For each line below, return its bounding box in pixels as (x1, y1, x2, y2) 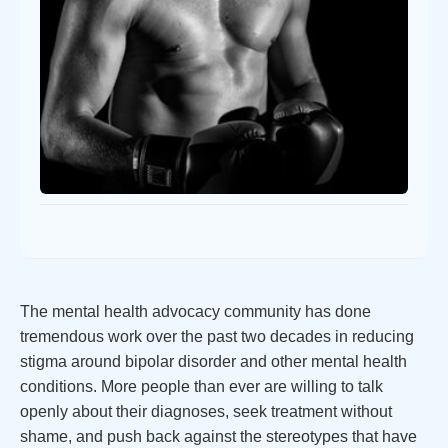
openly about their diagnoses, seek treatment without (20, 403, 392, 420)
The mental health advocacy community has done (20, 303, 371, 320)
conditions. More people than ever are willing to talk (20, 378, 383, 395)
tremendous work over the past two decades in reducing (20, 328, 414, 345)
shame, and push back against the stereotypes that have (20, 428, 417, 445)
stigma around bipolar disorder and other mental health (20, 353, 407, 370)
